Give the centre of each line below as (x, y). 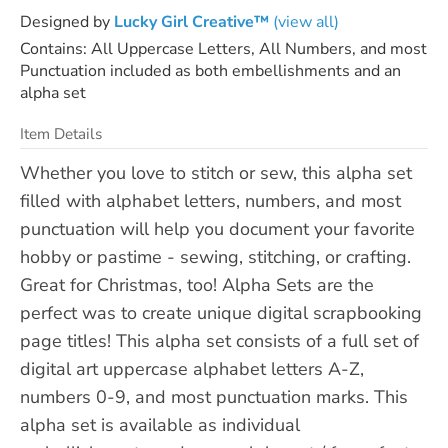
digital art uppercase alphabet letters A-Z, (192, 368)
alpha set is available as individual (160, 424)
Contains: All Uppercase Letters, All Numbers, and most (223, 48)
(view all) (304, 21)
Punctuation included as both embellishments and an (210, 70)
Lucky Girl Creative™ (191, 21)
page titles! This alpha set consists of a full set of (219, 340)
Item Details (61, 133)
